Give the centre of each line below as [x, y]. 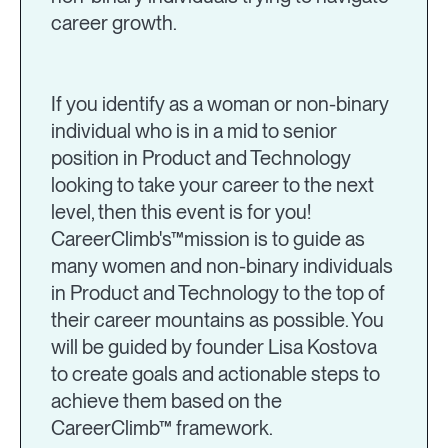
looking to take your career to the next [212, 185]
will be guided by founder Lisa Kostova [214, 347]
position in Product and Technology [201, 158]
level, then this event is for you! [181, 212]
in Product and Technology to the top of [218, 293]
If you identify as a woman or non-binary [220, 104]
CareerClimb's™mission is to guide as [208, 239]
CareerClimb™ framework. [162, 428]
